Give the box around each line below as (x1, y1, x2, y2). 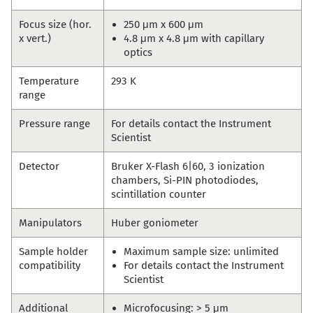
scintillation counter (111, 188, 206, 201)
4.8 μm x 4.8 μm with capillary (124, 32, 264, 45)
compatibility (19, 259, 80, 272)
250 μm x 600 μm (124, 18, 203, 31)
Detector (19, 160, 59, 173)
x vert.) (19, 32, 51, 45)
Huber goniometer (111, 217, 198, 230)
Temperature (19, 75, 79, 88)
